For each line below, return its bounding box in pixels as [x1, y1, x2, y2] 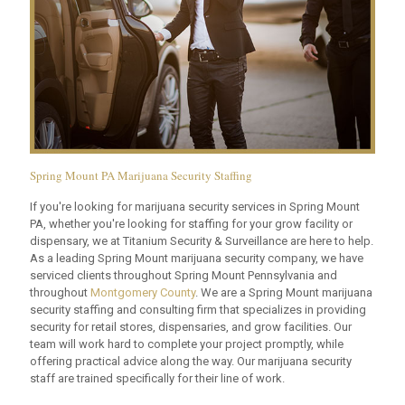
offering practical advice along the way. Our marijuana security [30, 353, 352, 368]
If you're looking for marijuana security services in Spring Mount [30, 199, 360, 213]
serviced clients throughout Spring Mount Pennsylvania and [30, 268, 337, 282]
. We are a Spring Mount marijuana [195, 285, 372, 299]
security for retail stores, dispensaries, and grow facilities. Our [30, 319, 352, 334]
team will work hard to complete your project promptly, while [30, 336, 344, 351]
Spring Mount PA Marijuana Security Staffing [30, 166, 252, 184]
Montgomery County [90, 285, 195, 299]
